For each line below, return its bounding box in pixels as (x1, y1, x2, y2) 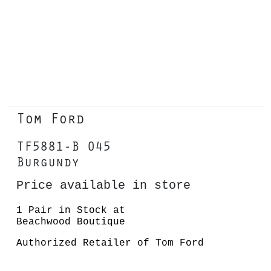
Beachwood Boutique (16, 217, 125, 227)
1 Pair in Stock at (16, 205, 125, 216)
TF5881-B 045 (16, 137, 111, 154)
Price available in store (16, 179, 191, 192)
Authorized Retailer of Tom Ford (16, 238, 204, 249)
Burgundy (16, 152, 79, 170)
